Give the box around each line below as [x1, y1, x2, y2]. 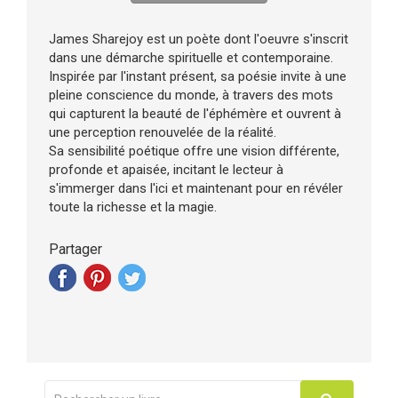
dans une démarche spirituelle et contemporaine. [49, 50, 333, 66]
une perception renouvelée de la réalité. [49, 124, 276, 140]
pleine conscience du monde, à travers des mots [49, 87, 333, 103]
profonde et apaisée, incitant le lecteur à [49, 162, 283, 178]
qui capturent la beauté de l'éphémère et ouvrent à [49, 106, 341, 122]
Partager [49, 241, 102, 258]
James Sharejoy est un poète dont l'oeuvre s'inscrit [49, 31, 348, 47]
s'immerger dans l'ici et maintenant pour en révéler [49, 180, 343, 196]
